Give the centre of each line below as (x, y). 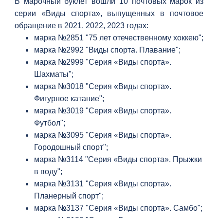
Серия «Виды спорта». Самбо (143, 208)
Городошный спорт (69, 147)
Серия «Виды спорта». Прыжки (145, 159)
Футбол (47, 123)
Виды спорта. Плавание (132, 50)
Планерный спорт (66, 196)
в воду (46, 172)
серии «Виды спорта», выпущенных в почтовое (109, 13)
